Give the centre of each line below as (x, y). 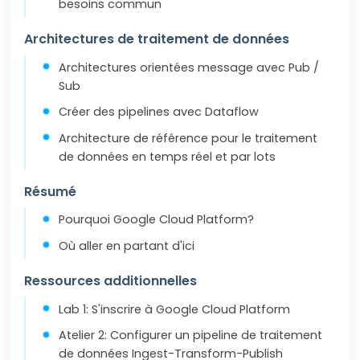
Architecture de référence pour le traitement (188, 138)
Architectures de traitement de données (157, 39)
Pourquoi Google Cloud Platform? (157, 220)
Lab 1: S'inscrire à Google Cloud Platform (175, 309)
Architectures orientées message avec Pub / (189, 67)
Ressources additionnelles (111, 280)
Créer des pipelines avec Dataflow (159, 112)
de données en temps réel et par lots (168, 156)
